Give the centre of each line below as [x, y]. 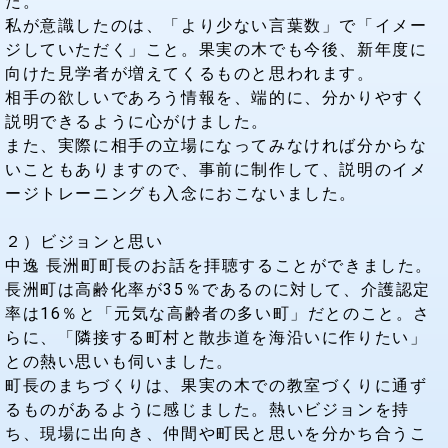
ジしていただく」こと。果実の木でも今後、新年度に [216, 48]
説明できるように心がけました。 [137, 120]
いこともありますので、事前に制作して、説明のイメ [216, 168]
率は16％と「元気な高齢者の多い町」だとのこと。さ [218, 312]
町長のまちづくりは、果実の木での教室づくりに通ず [216, 384]
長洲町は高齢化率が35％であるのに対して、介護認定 [218, 288]
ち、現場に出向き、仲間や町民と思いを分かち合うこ [216, 432]
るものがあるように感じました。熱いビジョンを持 [207, 408]
